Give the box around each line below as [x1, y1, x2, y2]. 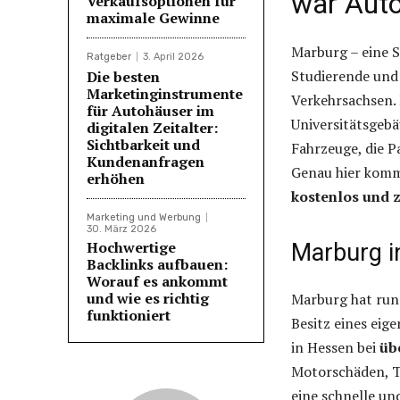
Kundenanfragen [87, 151, 204, 171]
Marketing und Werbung [87, 211, 201, 223]
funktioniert [87, 304, 171, 325]
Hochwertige [87, 237, 176, 257]
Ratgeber [87, 50, 131, 62]
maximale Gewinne [87, 7, 220, 28]
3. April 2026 [143, 50, 204, 62]
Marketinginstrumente [87, 83, 243, 104]
